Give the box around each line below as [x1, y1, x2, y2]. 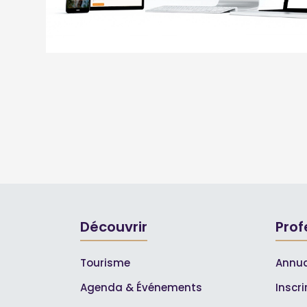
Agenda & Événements [80, 280, 202, 295]
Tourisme [80, 256, 130, 270]
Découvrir [80, 217, 147, 236]
